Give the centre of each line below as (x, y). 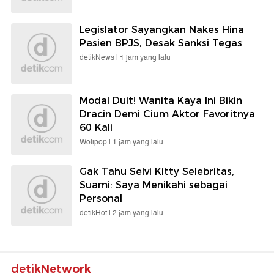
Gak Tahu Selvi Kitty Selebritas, (157, 171)
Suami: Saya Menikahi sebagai (154, 185)
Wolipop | (96, 142)
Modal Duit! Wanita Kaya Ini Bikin (161, 100)
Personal (101, 198)
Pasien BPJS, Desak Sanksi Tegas (161, 43)
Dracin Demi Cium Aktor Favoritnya (167, 114)
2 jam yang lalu (138, 213)
